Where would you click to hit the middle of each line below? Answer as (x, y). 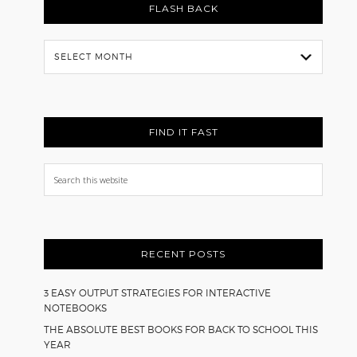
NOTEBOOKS (76, 308)
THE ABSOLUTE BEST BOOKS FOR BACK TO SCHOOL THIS (181, 329)
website (67, 214)
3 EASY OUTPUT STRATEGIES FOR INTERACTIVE (158, 292)
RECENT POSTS (184, 253)
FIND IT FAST (183, 131)
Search (64, 173)
